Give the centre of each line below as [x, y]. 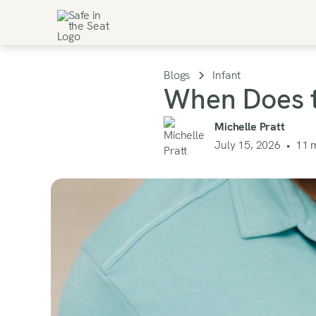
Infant [227, 75]
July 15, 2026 [248, 145]
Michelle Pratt [250, 127]
